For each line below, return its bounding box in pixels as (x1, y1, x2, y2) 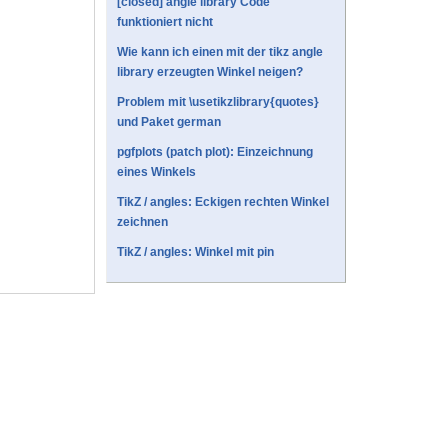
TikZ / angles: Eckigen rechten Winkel (117, 195, 329, 210)
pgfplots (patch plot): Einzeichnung (117, 145, 313, 160)
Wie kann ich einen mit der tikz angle (117, 45, 323, 60)
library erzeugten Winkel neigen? (117, 65, 303, 80)
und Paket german (117, 115, 221, 130)
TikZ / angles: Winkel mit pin (117, 245, 274, 260)
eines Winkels (117, 165, 196, 180)
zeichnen (117, 215, 168, 230)
